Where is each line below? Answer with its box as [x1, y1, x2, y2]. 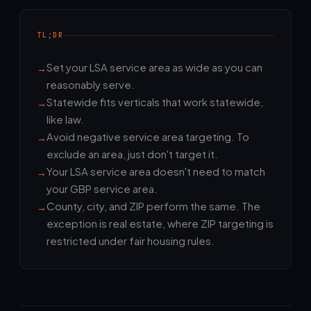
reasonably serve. [47, 78, 135, 91]
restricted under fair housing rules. [47, 234, 215, 247]
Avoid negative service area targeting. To [47, 130, 249, 143]
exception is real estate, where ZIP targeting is [47, 217, 274, 230]
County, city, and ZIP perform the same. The [47, 199, 260, 212]
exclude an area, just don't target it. [47, 147, 218, 160]
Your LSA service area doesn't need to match [47, 165, 265, 178]
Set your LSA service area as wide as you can [47, 60, 262, 74]
